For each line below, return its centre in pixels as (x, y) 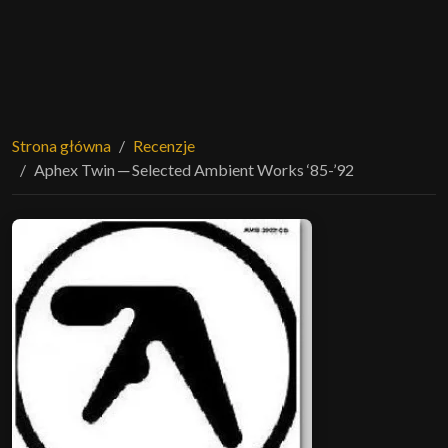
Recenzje (164, 145)
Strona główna (61, 145)
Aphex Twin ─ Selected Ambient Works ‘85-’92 (194, 169)
